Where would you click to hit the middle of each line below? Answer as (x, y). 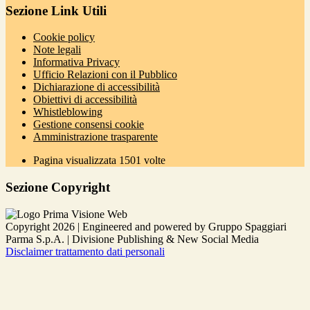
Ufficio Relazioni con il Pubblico (105, 75)
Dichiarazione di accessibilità (97, 87)
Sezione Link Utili (56, 10)
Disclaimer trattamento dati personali (85, 251)
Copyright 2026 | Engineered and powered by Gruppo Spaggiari (146, 226)
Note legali (57, 50)
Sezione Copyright (58, 188)
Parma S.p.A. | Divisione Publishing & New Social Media (132, 239)
